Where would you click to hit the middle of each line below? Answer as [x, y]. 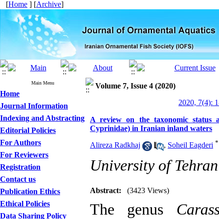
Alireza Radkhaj [115, 145]
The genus [133, 209]
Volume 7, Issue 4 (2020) [135, 86]
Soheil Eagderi [190, 145]
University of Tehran [154, 165]
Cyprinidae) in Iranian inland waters [151, 128]
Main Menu [43, 83]
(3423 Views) [148, 190]
